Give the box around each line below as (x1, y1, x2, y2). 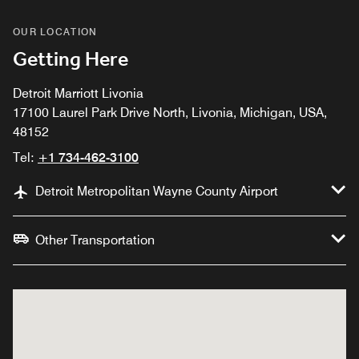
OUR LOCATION (13, 26, 98, 38)
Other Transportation (35, 232, 155, 248)
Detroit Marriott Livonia (13, 86, 143, 102)
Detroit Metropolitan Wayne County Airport (35, 184, 278, 200)
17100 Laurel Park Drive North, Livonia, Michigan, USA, (13, 105, 327, 121)
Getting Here (13, 45, 128, 76)
